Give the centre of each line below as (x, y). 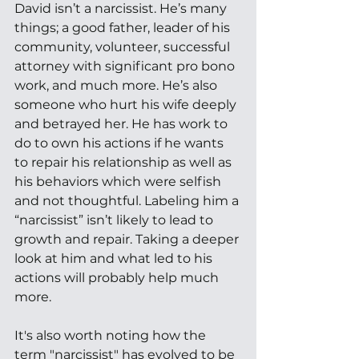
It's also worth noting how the (112, 335)
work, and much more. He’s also (117, 85)
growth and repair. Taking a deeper (128, 239)
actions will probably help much (118, 277)
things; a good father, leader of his (124, 27)
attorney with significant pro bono (126, 66)
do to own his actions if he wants (121, 143)
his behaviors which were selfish (119, 181)
